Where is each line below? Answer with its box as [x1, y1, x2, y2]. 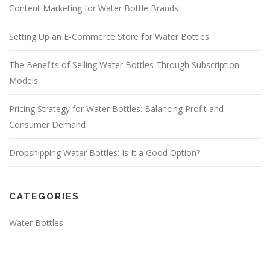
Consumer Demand [9, 119, 86, 131]
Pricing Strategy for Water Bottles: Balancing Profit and [9, 103, 224, 115]
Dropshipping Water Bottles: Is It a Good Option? [9, 147, 200, 159]
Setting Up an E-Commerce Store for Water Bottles [9, 31, 209, 43]
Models [9, 75, 38, 87]
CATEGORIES [9, 191, 80, 202]
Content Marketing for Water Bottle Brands [9, 2, 178, 14]
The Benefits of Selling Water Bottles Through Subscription [9, 59, 239, 71]
